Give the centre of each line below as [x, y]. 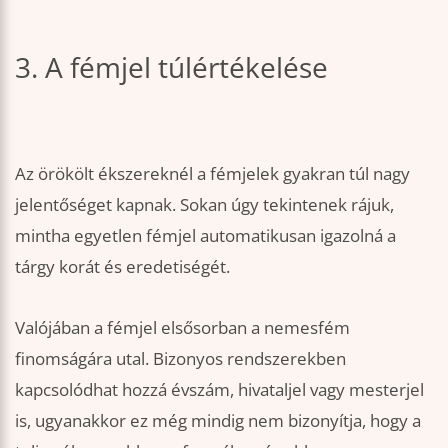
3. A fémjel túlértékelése [171, 67]
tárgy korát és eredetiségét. [122, 266]
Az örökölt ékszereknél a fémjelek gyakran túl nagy [212, 173]
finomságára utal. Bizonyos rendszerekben [180, 358]
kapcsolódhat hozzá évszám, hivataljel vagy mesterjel [219, 389]
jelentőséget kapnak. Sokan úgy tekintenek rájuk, [204, 204]
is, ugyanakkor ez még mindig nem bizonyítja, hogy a [218, 420]
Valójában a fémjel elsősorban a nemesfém [182, 327]
